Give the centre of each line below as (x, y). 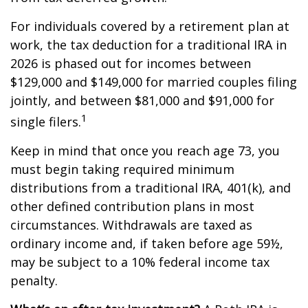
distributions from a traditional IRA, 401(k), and (151, 188)
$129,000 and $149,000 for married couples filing (154, 82)
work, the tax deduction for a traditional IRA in (148, 45)
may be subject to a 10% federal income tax (140, 262)
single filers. (46, 122)
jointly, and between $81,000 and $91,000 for (142, 100)
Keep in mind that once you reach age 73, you (145, 151)
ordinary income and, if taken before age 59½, (147, 243)
